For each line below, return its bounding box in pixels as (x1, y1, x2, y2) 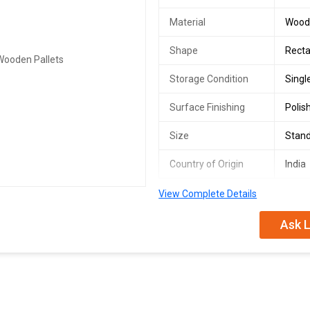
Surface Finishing (170, 102, 246, 113)
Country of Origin (170, 158, 244, 170)
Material (170, 17, 206, 28)
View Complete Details (158, 188, 257, 199)
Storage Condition (170, 73, 249, 84)
